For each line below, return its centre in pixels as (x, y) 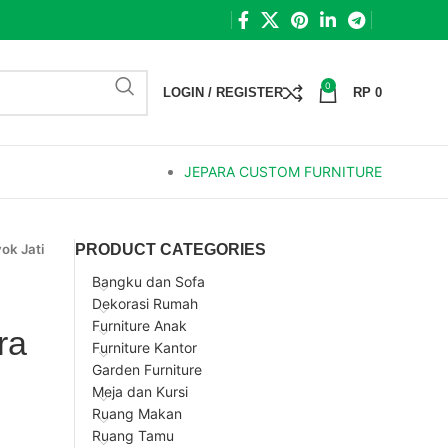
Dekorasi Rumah (145, 303)
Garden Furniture (147, 369)
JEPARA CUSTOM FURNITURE (283, 171)
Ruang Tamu (133, 435)
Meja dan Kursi (140, 391)
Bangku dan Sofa (148, 281)
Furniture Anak (139, 325)
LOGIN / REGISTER (223, 92)
